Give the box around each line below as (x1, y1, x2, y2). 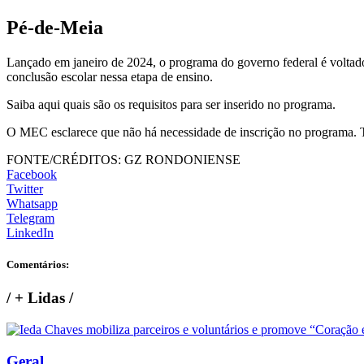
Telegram (6, 210, 54, 225)
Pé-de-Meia (6, 16, 103, 38)
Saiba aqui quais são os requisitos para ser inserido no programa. (6, 97, 336, 111)
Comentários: (6, 258, 69, 271)
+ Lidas (11, 289, 69, 307)
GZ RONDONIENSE (121, 152, 240, 167)
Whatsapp (6, 196, 58, 210)
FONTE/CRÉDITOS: (6, 152, 121, 167)
